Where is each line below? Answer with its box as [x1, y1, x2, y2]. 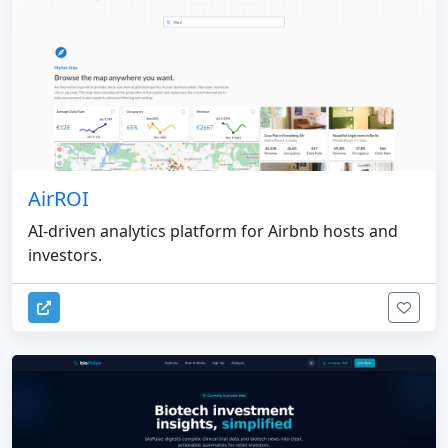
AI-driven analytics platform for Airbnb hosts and [28, 220, 398, 243]
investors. [28, 244, 102, 267]
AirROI [28, 185, 89, 213]
